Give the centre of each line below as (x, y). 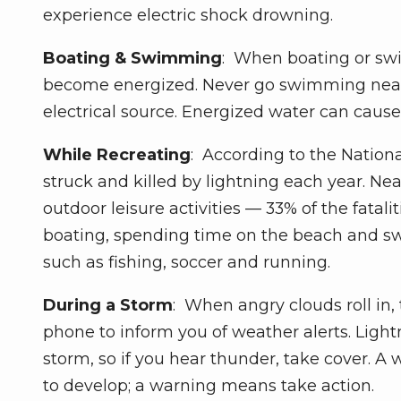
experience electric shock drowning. (188, 15)
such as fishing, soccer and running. (187, 262)
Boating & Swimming (132, 58)
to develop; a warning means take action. (209, 385)
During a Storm (108, 305)
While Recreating (117, 154)
